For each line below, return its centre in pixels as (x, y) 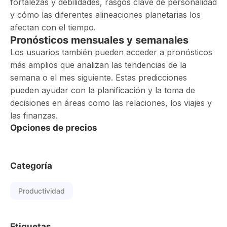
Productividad (42, 191)
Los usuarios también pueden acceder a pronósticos (111, 52)
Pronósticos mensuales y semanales (99, 40)
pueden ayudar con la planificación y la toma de (103, 90)
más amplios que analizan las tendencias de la (98, 65)
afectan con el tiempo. (53, 27)
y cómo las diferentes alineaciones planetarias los (105, 15)
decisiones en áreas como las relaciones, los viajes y (111, 103)
